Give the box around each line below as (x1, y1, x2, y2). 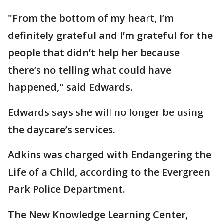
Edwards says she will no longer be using (8, 106, 203, 119)
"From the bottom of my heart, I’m (8, 11, 174, 25)
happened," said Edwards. (8, 80, 135, 94)
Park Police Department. (8, 183, 128, 196)
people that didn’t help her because (8, 46, 180, 59)
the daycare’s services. (8, 123, 115, 136)
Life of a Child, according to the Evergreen (8, 165, 210, 179)
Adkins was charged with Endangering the (8, 148, 211, 161)
